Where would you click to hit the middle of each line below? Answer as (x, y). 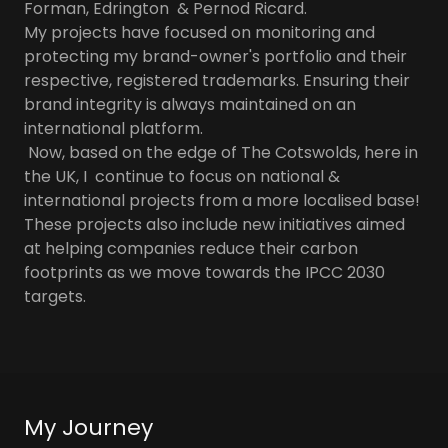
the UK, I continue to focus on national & (182, 176)
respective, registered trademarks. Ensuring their (217, 80)
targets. (57, 296)
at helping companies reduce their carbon (191, 248)
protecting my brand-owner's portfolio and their (215, 56)
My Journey (88, 427)
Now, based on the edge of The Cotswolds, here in (221, 152)
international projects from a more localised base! (222, 200)
